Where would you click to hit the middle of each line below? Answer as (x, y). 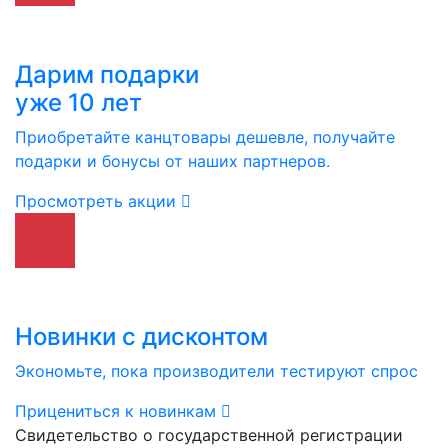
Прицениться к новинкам (118, 411)
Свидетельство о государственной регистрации (209, 435)
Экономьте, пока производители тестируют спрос (216, 371)
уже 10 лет (78, 102)
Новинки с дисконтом (141, 336)
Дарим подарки (107, 74)
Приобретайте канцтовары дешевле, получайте (205, 137)
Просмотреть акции (98, 201)
